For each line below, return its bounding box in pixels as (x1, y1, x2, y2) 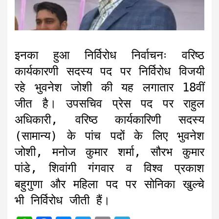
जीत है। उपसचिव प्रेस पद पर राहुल (15, 96, 204, 110)
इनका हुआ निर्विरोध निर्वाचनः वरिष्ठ (15, 48, 204, 62)
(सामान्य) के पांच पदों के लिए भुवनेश (15, 129, 204, 143)
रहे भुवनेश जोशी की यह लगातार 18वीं (15, 80, 204, 94)
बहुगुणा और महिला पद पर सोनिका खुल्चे (15, 177, 204, 191)
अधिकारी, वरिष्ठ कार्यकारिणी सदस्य (15, 112, 204, 127)
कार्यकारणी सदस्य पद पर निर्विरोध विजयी (15, 64, 204, 78)
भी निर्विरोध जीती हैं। (15, 193, 110, 207)
